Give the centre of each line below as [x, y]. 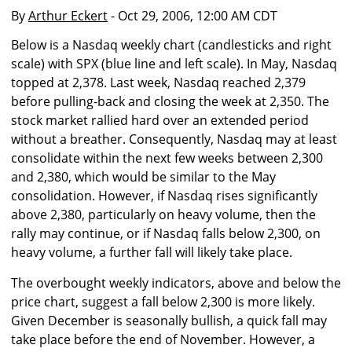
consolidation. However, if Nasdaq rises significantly [164, 196]
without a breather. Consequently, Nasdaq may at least [174, 139]
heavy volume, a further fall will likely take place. [152, 253]
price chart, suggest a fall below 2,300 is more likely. [163, 302]
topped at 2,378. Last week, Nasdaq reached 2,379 [158, 83]
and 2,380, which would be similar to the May [143, 177]
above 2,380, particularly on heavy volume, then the [163, 215]
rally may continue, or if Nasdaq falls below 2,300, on [166, 234]
